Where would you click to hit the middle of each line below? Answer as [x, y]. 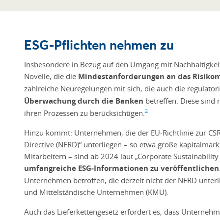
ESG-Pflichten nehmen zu [99, 44]
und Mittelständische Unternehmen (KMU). [98, 192]
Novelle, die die [51, 76]
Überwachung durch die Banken [84, 101]
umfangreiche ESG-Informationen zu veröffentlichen [122, 168]
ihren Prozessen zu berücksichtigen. [84, 113]
